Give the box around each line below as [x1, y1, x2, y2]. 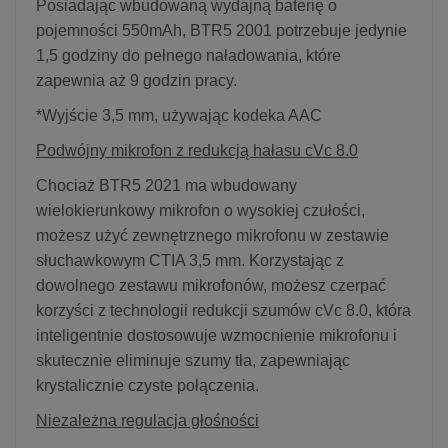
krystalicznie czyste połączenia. [36, 376, 259, 394]
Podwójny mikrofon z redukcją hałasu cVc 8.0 [36, 141, 358, 159]
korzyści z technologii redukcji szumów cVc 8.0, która [36, 301, 411, 319]
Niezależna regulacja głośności [36, 411, 259, 429]
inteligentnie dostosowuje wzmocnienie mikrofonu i [36, 326, 397, 344]
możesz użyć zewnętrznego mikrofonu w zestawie [36, 226, 389, 244]
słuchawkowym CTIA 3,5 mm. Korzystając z [36, 251, 344, 269]
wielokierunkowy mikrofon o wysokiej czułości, [36, 201, 365, 219]
